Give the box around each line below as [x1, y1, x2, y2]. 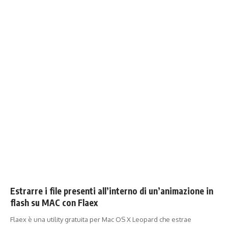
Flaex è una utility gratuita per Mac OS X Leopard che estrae [10, 215, 191, 223]
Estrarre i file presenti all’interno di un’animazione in [10, 185, 213, 196]
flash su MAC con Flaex [10, 196, 98, 208]
